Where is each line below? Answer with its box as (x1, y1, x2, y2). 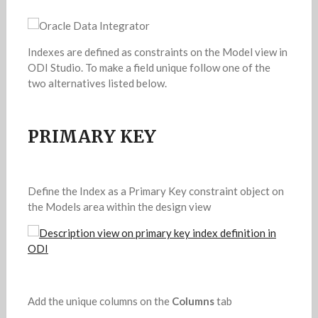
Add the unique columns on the (27, 294, 172, 307)
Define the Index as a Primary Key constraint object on (27, 184, 284, 197)
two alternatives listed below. (27, 76, 167, 89)
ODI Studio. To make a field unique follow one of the (27, 60, 270, 74)
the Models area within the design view (27, 199, 211, 213)
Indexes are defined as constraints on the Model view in (27, 45, 287, 58)
